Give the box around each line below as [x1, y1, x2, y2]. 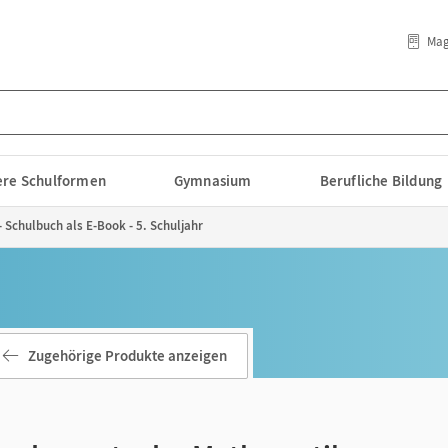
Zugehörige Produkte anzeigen [28, 346, 227, 365]
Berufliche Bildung [319, 171, 443, 190]
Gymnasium [173, 171, 252, 190]
